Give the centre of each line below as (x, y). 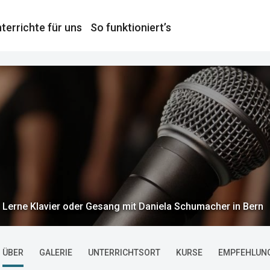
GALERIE (56, 253)
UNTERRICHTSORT (124, 253)
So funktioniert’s (130, 27)
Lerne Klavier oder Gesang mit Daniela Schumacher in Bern (133, 206)
